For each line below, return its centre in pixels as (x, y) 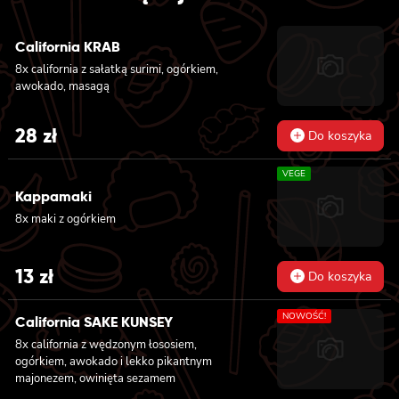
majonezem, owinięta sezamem (95, 378)
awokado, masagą (62, 87)
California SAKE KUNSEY (94, 322)
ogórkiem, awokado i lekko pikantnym (114, 361)
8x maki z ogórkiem (65, 219)
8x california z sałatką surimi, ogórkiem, (117, 70)
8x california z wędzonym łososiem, (106, 344)
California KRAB (68, 47)
